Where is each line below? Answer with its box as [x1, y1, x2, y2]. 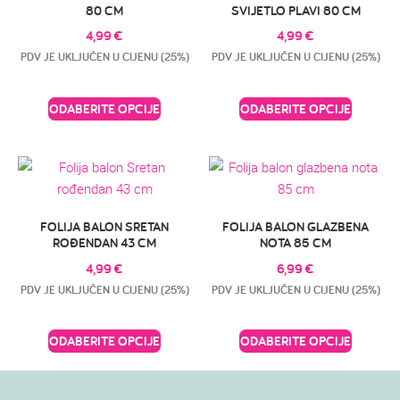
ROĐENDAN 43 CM [53, 234, 156, 252]
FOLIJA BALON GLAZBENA [222, 218, 369, 236]
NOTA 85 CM [260, 234, 331, 252]
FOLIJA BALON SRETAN [40, 218, 169, 236]
